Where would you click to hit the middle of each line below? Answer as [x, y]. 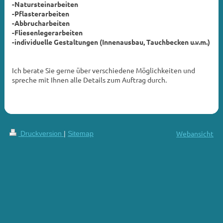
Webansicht [195, 133]
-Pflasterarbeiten [40, 13]
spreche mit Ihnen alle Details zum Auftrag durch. [89, 79]
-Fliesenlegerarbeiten [47, 32]
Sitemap [80, 133]
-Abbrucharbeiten [41, 23]
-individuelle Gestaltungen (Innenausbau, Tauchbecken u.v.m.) [111, 42]
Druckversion [41, 133]
